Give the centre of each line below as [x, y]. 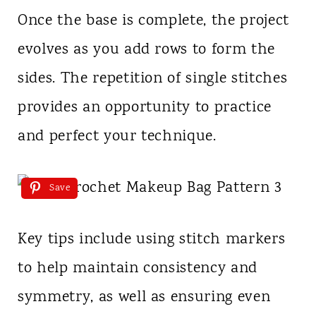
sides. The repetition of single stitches [152, 79]
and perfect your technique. [117, 137]
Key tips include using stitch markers [151, 240]
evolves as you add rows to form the [146, 50]
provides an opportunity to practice [145, 108]
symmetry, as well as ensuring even [144, 298]
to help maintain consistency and [138, 269]
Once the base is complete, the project [153, 22]
